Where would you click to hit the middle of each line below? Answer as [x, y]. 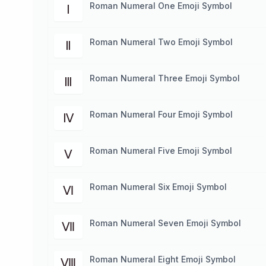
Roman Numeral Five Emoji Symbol [161, 151]
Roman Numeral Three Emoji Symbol [165, 78]
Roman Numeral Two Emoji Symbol [161, 42]
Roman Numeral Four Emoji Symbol [161, 114]
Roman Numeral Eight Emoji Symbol [163, 259]
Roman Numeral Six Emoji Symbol [158, 187]
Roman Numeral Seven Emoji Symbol [165, 223]
